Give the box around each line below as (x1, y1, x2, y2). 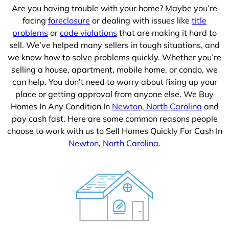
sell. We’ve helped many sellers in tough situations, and (9, 40, 220, 51)
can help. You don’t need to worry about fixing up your (12, 77, 217, 87)
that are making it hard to (117, 28, 217, 38)
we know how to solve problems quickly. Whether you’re (8, 52, 221, 63)
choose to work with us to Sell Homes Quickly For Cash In (7, 126, 222, 136)
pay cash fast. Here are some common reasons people (11, 113, 218, 124)
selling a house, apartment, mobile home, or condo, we (11, 64, 218, 75)
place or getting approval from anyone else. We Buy (15, 89, 214, 100)
